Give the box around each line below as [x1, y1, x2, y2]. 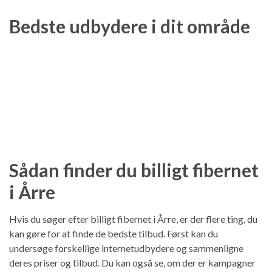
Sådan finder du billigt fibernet [9, 158, 259, 181]
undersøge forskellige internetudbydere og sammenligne [9, 242, 243, 254]
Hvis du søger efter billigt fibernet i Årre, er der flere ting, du [9, 212, 257, 225]
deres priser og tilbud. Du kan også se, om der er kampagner [9, 256, 256, 268]
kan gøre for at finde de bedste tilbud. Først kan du [9, 227, 218, 239]
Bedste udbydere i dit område [9, 15, 250, 37]
